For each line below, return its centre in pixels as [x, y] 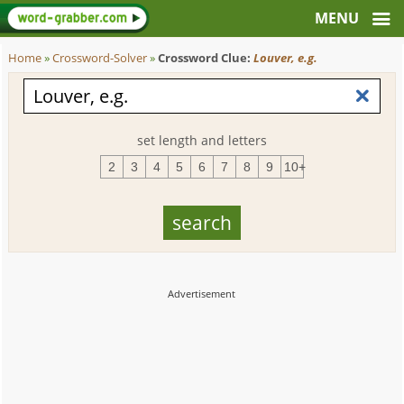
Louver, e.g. [286, 58]
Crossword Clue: [206, 58]
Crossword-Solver [100, 58]
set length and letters [202, 140]
